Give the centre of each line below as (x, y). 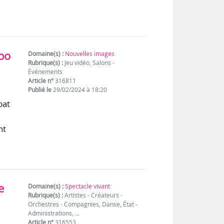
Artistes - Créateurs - (93, 195)
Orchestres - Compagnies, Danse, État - (83, 204)
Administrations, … (54, 213)
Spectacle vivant (88, 186)
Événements (45, 72)
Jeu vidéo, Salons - (89, 63)
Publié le (40, 90)
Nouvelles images (90, 54)
